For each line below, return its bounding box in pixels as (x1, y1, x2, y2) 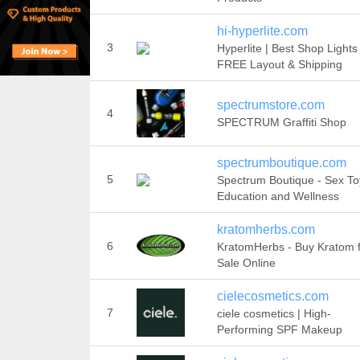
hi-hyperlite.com (216, 24, 308, 38)
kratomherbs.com (216, 223, 315, 236)
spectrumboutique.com (216, 156, 346, 170)
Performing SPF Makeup (216, 323, 342, 336)
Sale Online (216, 256, 276, 269)
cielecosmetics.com (216, 289, 329, 303)
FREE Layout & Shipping (216, 58, 342, 71)
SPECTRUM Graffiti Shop (216, 116, 346, 129)
